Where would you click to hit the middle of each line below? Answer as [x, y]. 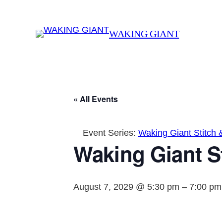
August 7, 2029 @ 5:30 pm [126, 187]
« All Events [96, 99]
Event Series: [111, 133]
